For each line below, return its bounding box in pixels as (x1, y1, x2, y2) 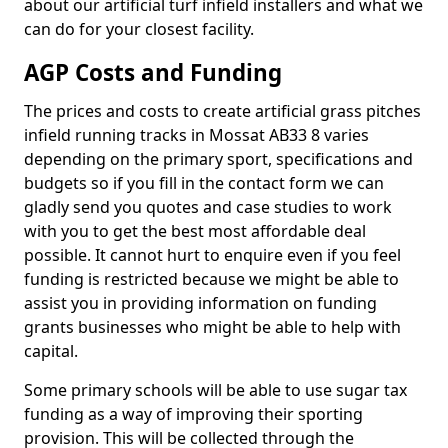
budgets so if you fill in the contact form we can (24, 172, 384, 194)
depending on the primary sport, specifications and (24, 148, 413, 170)
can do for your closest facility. (24, 18, 258, 40)
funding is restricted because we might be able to (24, 268, 399, 290)
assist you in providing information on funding (24, 292, 377, 314)
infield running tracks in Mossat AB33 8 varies (24, 124, 369, 146)
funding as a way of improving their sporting (24, 403, 363, 425)
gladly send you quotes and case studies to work (24, 196, 392, 218)
